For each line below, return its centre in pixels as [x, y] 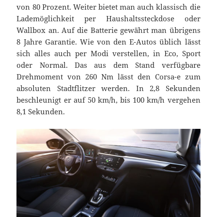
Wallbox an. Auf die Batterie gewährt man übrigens [108, 30]
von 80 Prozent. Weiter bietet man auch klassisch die [108, 7]
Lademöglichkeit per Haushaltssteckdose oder [108, 18]
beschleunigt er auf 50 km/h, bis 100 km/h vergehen [108, 100]
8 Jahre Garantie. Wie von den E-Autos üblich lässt [108, 41]
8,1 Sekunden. [41, 111]
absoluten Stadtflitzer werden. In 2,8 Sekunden [108, 88]
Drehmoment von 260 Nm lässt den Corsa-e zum [108, 76]
